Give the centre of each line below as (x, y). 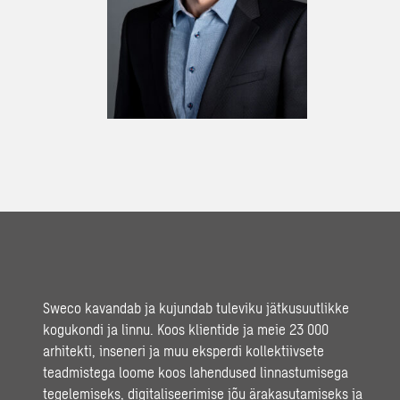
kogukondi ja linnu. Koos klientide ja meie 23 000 (186, 329)
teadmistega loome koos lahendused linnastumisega (196, 371)
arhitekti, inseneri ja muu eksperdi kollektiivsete (183, 350)
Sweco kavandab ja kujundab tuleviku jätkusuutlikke (196, 307)
